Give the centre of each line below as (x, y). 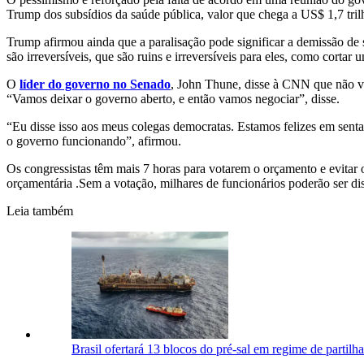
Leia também (40, 211)
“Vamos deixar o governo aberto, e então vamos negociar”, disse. (173, 99)
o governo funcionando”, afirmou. (94, 141)
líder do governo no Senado (95, 84)
